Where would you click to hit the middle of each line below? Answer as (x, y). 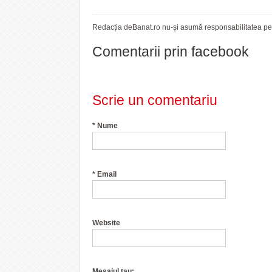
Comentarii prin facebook (171, 51)
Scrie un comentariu (155, 100)
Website (106, 223)
